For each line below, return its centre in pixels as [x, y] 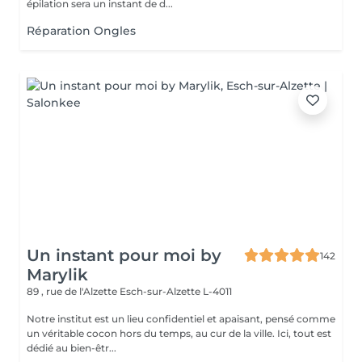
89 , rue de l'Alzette [73, 291]
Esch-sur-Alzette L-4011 [176, 291]
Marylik [57, 275]
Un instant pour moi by [124, 255]
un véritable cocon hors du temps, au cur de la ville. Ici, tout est [179, 333]
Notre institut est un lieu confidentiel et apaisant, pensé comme [181, 319]
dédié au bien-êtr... [72, 348]
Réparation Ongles [81, 31]
